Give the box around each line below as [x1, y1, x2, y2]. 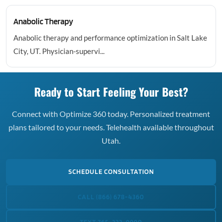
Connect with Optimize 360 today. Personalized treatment [12, 109, 210, 118]
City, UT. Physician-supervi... [13, 47, 105, 55]
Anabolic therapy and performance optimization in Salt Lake [13, 33, 207, 42]
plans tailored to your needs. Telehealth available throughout [8, 122, 214, 132]
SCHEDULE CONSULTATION [68, 167, 154, 175]
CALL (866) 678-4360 [78, 193, 144, 201]
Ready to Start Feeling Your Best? [34, 83, 188, 100]
